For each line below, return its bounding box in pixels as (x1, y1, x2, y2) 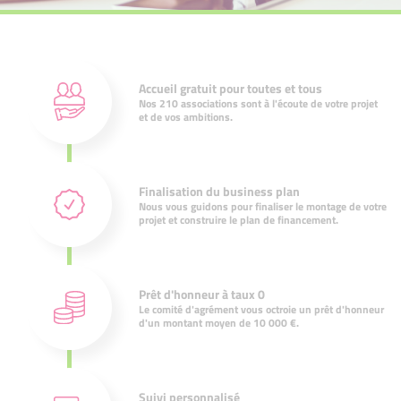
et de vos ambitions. (139, 107, 233, 125)
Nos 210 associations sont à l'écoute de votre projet (139, 94, 378, 112)
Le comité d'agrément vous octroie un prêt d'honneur (139, 300, 384, 318)
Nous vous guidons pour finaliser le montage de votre (139, 197, 387, 215)
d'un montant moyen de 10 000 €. (139, 313, 299, 331)
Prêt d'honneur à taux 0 (139, 284, 265, 303)
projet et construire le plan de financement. (139, 210, 338, 228)
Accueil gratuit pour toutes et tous (139, 78, 322, 98)
